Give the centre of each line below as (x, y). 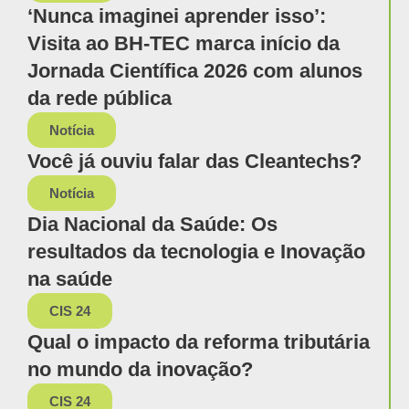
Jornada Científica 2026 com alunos (195, 71)
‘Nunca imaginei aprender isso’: (177, 16)
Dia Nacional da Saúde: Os (152, 225)
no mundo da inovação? (140, 370)
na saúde (70, 279)
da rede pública (100, 99)
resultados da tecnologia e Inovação (196, 252)
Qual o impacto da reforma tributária (199, 342)
